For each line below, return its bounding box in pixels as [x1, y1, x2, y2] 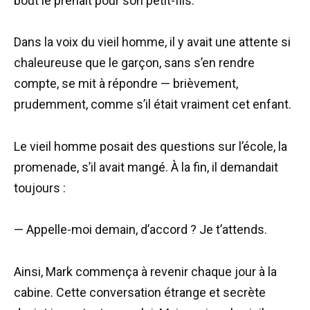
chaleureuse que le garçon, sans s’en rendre [14, 55, 255, 71]
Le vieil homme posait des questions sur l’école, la [14, 138, 287, 154]
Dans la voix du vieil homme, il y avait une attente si [14, 35, 291, 50]
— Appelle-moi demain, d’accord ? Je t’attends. [14, 222, 267, 237]
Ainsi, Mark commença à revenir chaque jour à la [14, 264, 277, 279]
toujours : [14, 180, 66, 195]
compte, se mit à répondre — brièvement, [14, 76, 238, 91]
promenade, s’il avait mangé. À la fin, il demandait [14, 159, 278, 174]
